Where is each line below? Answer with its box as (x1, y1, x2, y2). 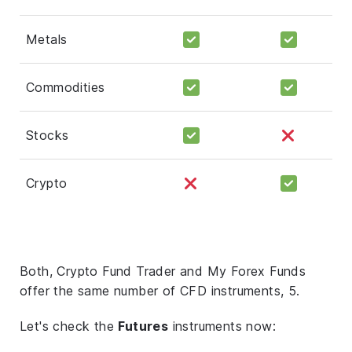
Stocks (26, 126, 69, 143)
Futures (118, 317, 169, 334)
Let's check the (20, 317, 119, 334)
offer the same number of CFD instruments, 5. (20, 282, 300, 299)
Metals (26, 31, 68, 47)
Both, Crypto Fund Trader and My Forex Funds (20, 262, 306, 279)
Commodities (26, 79, 105, 95)
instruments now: (168, 317, 277, 334)
